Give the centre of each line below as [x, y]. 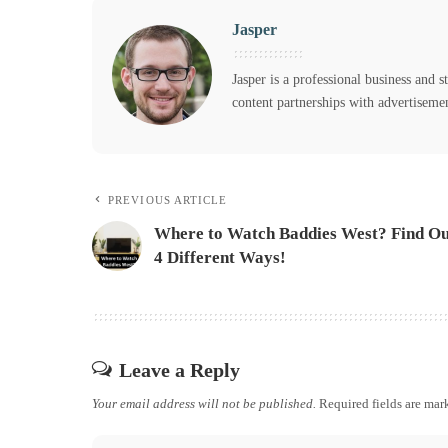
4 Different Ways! [220, 257]
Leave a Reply [179, 369]
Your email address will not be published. [204, 403]
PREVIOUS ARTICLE [168, 199]
